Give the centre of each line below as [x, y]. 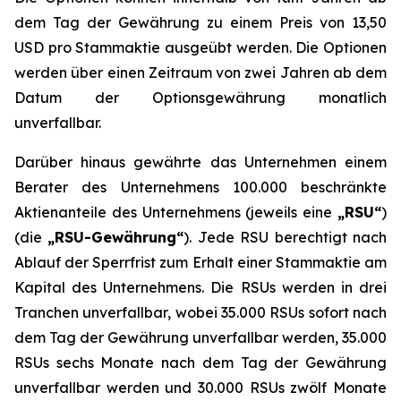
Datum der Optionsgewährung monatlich [200, 98]
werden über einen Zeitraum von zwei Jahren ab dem [200, 73]
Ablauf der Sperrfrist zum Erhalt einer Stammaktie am [200, 262]
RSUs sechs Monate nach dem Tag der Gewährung [200, 363]
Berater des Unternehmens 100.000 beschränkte [200, 187]
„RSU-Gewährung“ [116, 237]
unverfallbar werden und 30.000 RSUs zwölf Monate [200, 388]
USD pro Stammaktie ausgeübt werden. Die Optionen [200, 47]
